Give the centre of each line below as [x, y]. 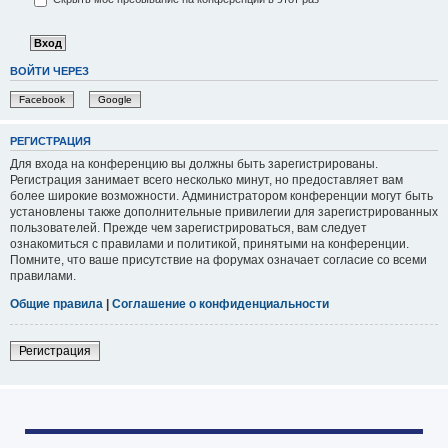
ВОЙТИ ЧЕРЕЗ [49, 71]
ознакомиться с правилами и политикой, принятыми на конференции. [209, 244]
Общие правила [56, 304]
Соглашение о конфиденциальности [220, 304]
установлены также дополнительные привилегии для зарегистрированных [224, 212]
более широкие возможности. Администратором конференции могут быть [221, 196]
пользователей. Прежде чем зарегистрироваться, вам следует [188, 228]
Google [115, 99]
